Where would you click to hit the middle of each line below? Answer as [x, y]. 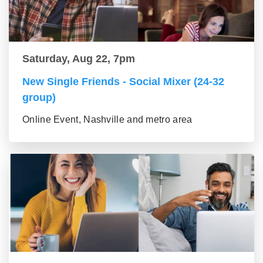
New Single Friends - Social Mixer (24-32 [123, 82]
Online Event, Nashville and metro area [107, 120]
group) [39, 98]
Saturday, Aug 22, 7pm [79, 59]
